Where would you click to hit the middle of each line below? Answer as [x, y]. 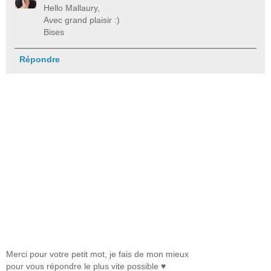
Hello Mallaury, [72, 8]
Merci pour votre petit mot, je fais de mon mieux [97, 254]
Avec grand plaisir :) [82, 20]
